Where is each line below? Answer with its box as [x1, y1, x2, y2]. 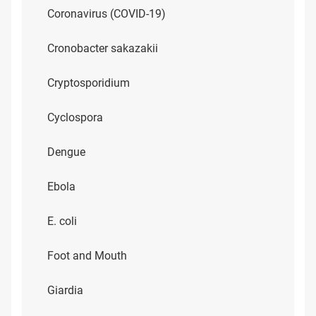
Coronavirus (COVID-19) [47, 7, 166, 20]
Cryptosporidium [47, 76, 130, 90]
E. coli [47, 214, 77, 228]
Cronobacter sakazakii [47, 42, 158, 55]
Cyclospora [47, 111, 103, 124]
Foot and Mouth [47, 249, 127, 262]
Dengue [47, 145, 85, 159]
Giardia [47, 284, 83, 297]
